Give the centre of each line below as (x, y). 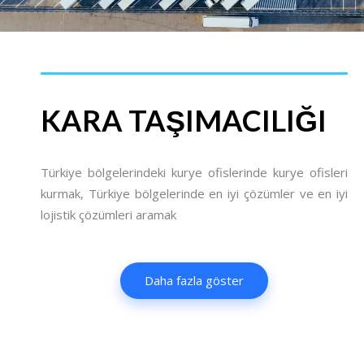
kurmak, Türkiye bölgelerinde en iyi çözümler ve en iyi (194, 193)
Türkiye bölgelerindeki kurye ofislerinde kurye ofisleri (194, 172)
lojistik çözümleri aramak (108, 214)
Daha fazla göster (194, 280)
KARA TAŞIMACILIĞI (184, 120)
